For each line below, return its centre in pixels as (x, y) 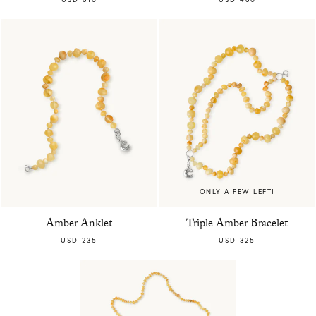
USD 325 (237, 240)
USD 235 (79, 240)
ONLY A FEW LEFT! (237, 191)
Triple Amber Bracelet (237, 224)
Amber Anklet (79, 224)
